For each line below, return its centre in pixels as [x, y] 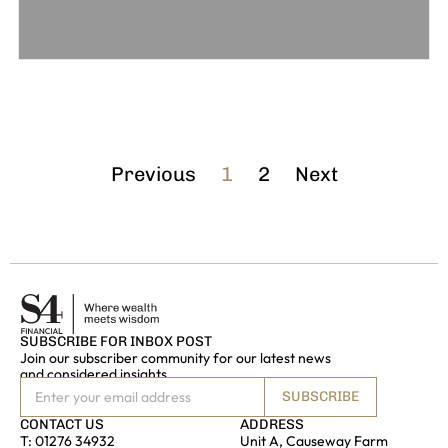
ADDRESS [271, 425]
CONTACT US [62, 425]
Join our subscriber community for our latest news [175, 358]
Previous [153, 174]
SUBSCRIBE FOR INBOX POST [116, 342]
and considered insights [93, 374]
